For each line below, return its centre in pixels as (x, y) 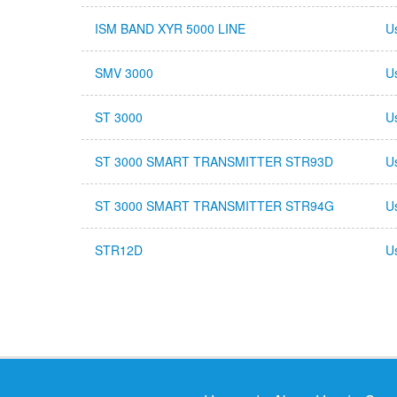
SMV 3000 (124, 73)
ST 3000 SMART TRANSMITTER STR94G (214, 206)
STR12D (119, 250)
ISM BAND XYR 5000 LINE (170, 28)
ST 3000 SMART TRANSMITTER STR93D (214, 161)
